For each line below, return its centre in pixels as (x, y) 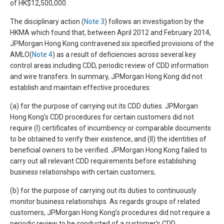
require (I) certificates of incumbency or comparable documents (110, 128)
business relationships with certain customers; (83, 172)
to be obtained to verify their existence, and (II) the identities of (108, 139)
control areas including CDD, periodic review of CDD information (109, 65)
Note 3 (94, 21)
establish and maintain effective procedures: (80, 87)
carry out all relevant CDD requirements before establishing (103, 161)
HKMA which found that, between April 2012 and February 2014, (110, 32)
